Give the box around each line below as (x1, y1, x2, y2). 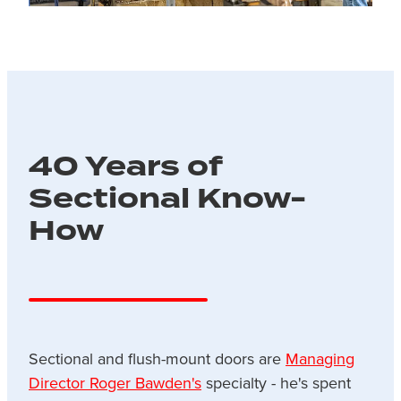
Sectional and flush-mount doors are (29, 347, 286, 371)
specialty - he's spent (201, 371, 351, 395)
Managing (286, 347, 354, 371)
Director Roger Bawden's (29, 371, 201, 395)
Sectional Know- (29, 178, 306, 220)
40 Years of (29, 146, 222, 188)
